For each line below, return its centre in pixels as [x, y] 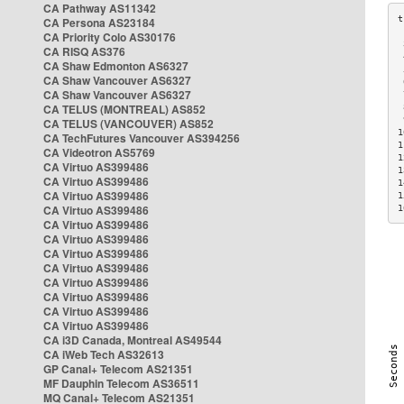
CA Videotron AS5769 [99, 152]
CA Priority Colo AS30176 [110, 37]
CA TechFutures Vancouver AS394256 [142, 138]
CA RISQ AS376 [84, 51]
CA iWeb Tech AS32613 [104, 354]
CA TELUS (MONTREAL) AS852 [124, 109]
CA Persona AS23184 [99, 23]
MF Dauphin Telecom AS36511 [121, 383]
